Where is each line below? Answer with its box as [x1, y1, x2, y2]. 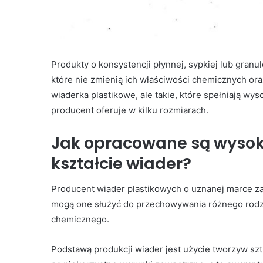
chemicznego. [51, 214, 109, 225]
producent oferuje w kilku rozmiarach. [51, 104, 208, 116]
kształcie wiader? [51, 152, 191, 174]
